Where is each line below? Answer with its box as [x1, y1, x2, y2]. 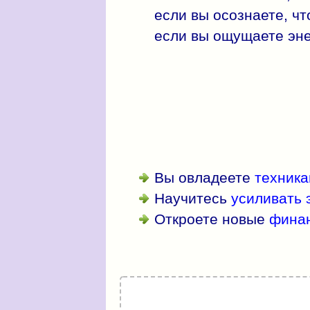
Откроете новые [154, 211, 269, 228]
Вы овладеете [154, 170, 255, 186]
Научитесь [154, 190, 231, 207]
